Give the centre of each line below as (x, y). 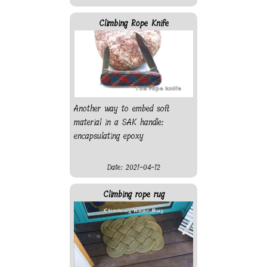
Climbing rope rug (133, 194)
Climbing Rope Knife (133, 23)
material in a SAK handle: (119, 122)
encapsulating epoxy (109, 136)
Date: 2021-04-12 (133, 167)
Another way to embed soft (122, 108)
